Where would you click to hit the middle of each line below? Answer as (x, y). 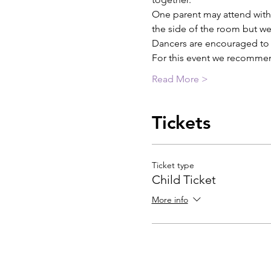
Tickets (181, 123)
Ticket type (173, 165)
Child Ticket (184, 180)
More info (170, 200)
